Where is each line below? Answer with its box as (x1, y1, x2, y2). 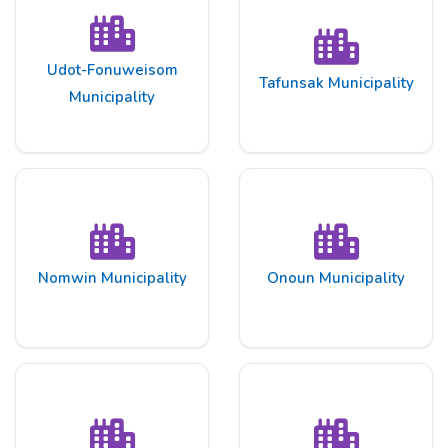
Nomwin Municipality (37, 268, 187, 289)
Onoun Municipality (267, 268, 405, 289)
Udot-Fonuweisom (46, 59, 178, 80)
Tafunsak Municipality (258, 73, 414, 94)
